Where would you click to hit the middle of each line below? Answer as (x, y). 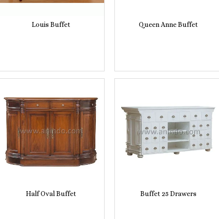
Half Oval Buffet (51, 193)
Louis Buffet (51, 24)
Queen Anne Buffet (168, 24)
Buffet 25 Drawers (168, 193)
